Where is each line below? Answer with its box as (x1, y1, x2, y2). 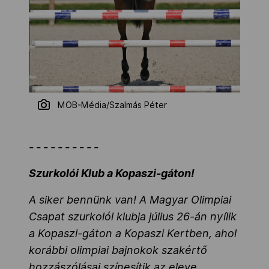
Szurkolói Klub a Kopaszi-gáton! (29, 166, 195, 180)
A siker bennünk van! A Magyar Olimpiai (29, 193, 231, 206)
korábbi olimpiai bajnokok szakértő (29, 243, 207, 256)
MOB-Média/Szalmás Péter (58, 100, 167, 110)
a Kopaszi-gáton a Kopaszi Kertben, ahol (29, 226, 237, 240)
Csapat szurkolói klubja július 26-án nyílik (29, 210, 237, 223)
